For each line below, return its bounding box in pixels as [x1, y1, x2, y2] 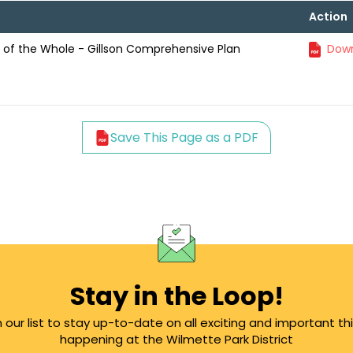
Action [309, 9, 347, 25]
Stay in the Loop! [69, 278, 284, 314]
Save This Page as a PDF [110, 128, 258, 147]
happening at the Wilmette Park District [59, 331, 293, 348]
